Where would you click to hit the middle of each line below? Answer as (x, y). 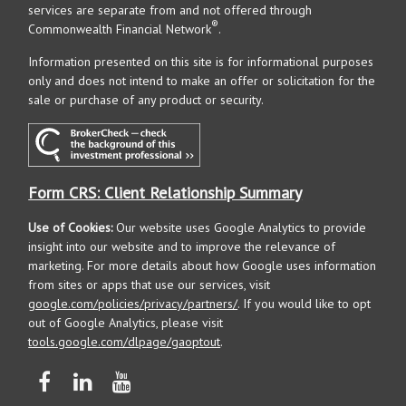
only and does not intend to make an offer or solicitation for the (202, 81)
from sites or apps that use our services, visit (150, 285)
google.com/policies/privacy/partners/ (133, 304)
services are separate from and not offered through (170, 10)
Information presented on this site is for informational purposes (201, 62)
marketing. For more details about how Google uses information (203, 266)
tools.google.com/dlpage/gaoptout (125, 342)
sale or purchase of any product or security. (146, 100)
